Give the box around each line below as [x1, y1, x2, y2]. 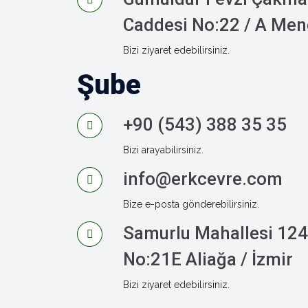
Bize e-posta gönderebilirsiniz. [123, 199, 259, 210]
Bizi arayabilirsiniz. [123, 144, 203, 155]
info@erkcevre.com [123, 168, 283, 189]
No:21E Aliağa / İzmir [123, 249, 293, 269]
